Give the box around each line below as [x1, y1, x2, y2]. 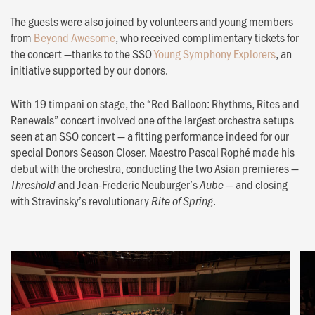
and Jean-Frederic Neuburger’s [56, 175, 200, 193]
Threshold [11, 176, 56, 193]
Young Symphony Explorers [154, 44, 276, 62]
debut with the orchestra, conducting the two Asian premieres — [11, 159, 299, 176]
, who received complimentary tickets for [115, 28, 299, 46]
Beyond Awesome [34, 28, 115, 46]
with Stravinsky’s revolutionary [11, 191, 151, 209]
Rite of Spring [151, 192, 213, 209]
